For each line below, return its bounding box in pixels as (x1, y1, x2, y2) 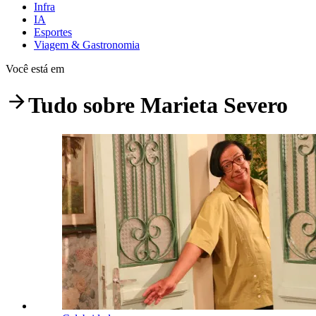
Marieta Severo (140, 92, 288, 119)
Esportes (34, 25, 72, 38)
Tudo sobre (28, 92, 140, 119)
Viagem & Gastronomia (34, 38, 140, 51)
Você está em (6, 62, 64, 75)
